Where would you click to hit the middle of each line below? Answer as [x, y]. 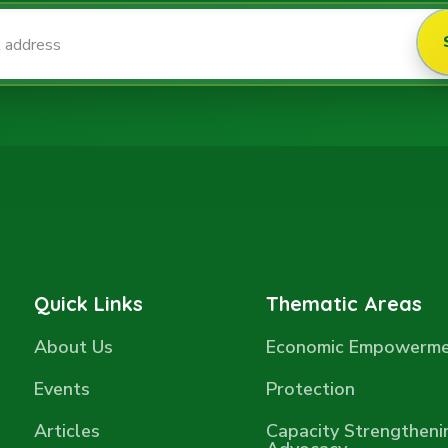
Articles [66, 431]
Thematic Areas [344, 303]
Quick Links [88, 303]
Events [61, 389]
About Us [73, 347]
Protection [310, 389]
